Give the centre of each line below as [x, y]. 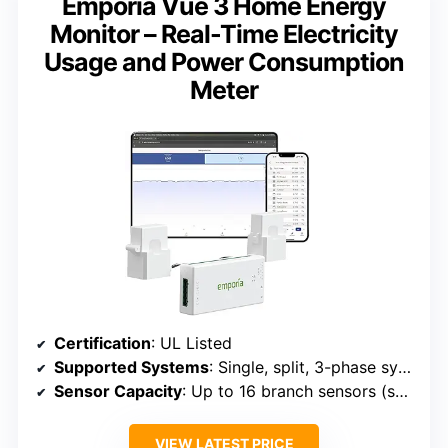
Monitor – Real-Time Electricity [224, 34]
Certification [102, 342]
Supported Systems [131, 366]
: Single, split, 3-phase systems [303, 366]
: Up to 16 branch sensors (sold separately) [288, 390]
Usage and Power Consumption [224, 62]
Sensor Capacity [118, 390]
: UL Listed [191, 342]
